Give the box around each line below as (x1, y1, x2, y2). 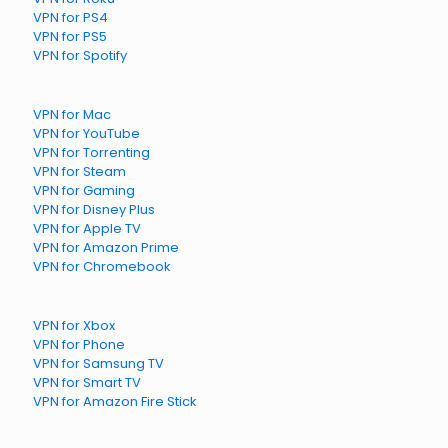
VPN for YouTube (33, 124, 140, 143)
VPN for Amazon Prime (33, 238, 179, 257)
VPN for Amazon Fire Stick (33, 392, 197, 411)
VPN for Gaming (33, 181, 135, 200)
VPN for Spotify (33, 46, 127, 65)
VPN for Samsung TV (33, 354, 164, 373)
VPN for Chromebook (33, 257, 171, 276)
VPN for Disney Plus (33, 200, 155, 219)
